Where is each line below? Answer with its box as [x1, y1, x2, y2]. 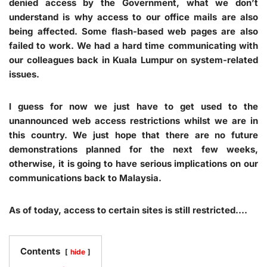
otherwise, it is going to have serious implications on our [9, 157, 258, 169]
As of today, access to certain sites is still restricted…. [9, 204, 247, 216]
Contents [20, 245, 60, 257]
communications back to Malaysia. [9, 172, 162, 184]
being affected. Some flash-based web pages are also [9, 25, 258, 37]
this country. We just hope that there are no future [9, 129, 258, 141]
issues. [9, 68, 39, 80]
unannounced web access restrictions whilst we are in [9, 114, 258, 126]
